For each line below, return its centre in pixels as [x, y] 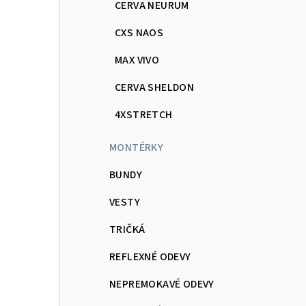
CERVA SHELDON [155, 87]
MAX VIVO [137, 60]
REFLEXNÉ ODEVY [150, 256]
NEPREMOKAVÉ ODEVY [162, 284]
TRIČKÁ [127, 229]
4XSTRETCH [144, 114]
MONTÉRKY [137, 147]
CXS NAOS [139, 32]
